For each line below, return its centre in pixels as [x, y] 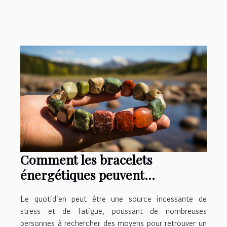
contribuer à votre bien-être [102, 190]
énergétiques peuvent [82, 175]
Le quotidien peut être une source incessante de [113, 199]
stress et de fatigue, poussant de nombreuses [113, 211]
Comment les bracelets [86, 160]
